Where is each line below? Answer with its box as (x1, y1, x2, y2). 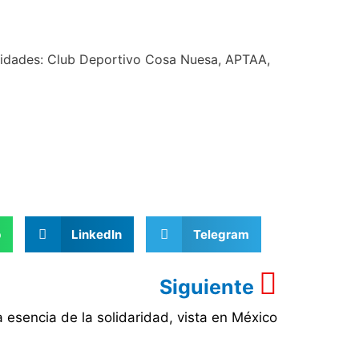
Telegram (192, 227, 249, 242)
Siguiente (159, 275, 259, 299)
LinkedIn (71, 227, 122, 242)
